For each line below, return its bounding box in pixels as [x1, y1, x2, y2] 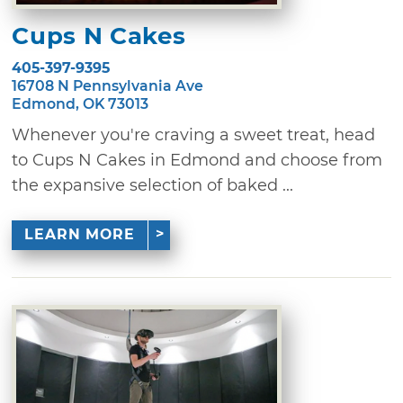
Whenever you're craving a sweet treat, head [12, 124, 376, 145]
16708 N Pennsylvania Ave [12, 76, 204, 94]
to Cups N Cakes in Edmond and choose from [12, 149, 383, 170]
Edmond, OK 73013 [12, 94, 149, 112]
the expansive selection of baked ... [12, 175, 294, 195]
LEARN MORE [23, 225, 135, 243]
